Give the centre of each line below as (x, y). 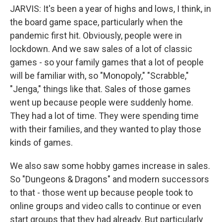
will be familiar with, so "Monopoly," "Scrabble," (99, 76)
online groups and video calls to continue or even (106, 206)
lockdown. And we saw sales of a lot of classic (101, 49)
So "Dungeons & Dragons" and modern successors (110, 179)
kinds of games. (41, 142)
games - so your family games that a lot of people (107, 62)
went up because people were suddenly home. (102, 102)
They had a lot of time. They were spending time (104, 116)
